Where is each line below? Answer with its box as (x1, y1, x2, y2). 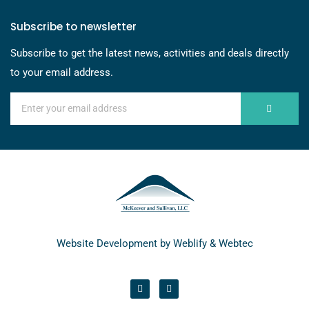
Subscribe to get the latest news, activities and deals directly (10, 47, 289, 60)
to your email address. (10, 66, 113, 79)
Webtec (218, 237, 253, 250)
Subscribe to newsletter (10, 19, 137, 34)
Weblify (172, 237, 207, 250)
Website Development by (56, 237, 173, 250)
